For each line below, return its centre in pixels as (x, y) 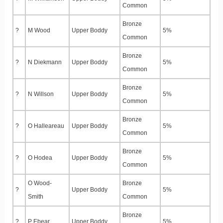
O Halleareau (46, 126)
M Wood (39, 31)
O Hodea (40, 158)
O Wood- (40, 183)
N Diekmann (45, 62)
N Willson (41, 94)
